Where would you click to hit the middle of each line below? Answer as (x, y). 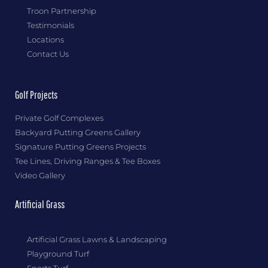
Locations (45, 39)
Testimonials (51, 25)
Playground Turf (58, 253)
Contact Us (48, 54)
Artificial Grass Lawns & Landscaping (97, 239)
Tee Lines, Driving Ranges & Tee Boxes (88, 161)
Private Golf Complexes (59, 118)
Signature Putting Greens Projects (80, 146)
